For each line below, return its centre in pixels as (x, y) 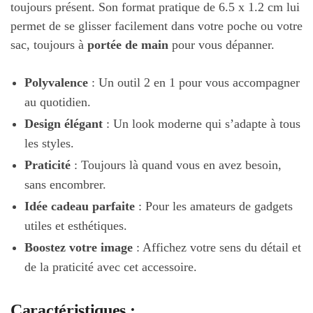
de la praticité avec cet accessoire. (111, 267)
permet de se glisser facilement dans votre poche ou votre (156, 26)
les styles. (49, 143)
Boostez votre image (79, 247)
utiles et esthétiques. (76, 225)
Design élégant (64, 123)
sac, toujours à (49, 45)
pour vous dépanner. (221, 45)
